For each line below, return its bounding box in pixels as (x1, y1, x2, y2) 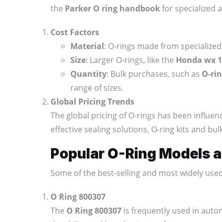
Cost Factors (51, 26, 99, 38)
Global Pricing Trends (51, 96, 134, 107)
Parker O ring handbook (65, 2, 160, 14)
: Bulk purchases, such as (107, 68, 202, 79)
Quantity (70, 68, 107, 79)
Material (70, 40, 104, 52)
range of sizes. (70, 82, 123, 93)
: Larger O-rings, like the (86, 54, 176, 65)
